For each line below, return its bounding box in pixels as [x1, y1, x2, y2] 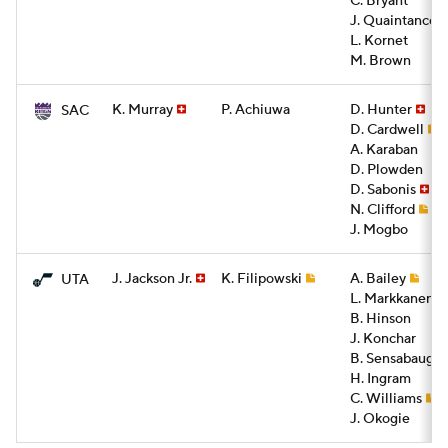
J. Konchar [350, 330, 416, 348]
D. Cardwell [350, 121, 424, 139]
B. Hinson [350, 310, 411, 328]
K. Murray [112, 101, 173, 119]
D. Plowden [350, 161, 423, 179]
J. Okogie [350, 410, 410, 428]
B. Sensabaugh [350, 350, 442, 368]
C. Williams [350, 390, 422, 408]
